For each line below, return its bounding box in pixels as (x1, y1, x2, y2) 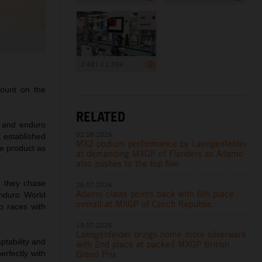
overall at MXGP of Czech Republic (76, 198, 213, 209)
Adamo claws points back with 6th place (76, 188, 235, 199)
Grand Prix (76, 248, 117, 260)
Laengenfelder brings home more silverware (76, 228, 247, 240)
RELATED (76, 107, 126, 125)
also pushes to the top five (76, 157, 180, 169)
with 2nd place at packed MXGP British (76, 238, 230, 250)
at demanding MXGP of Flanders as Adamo (76, 147, 244, 159)
